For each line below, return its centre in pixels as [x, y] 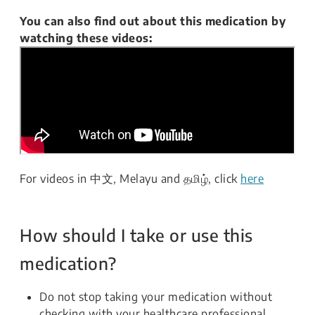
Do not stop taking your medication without [156, 297]
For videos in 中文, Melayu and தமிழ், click [130, 179]
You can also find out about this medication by [153, 21]
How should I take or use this [136, 235]
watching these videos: [86, 38]
